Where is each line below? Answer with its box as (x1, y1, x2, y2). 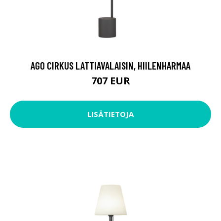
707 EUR (91, 74, 130, 87)
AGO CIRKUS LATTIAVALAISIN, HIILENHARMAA (31, 59, 190, 72)
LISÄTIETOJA (87, 109, 134, 119)
